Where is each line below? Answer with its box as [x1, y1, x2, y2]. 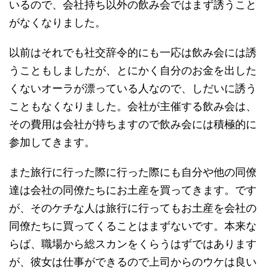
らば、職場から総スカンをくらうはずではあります [9, 237, 257, 250]
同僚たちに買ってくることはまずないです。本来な [9, 220, 257, 232]
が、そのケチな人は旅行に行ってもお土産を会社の [9, 202, 257, 214]
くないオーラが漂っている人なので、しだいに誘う [9, 82, 257, 95]
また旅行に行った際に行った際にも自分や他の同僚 [9, 166, 257, 178]
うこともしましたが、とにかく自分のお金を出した [9, 64, 257, 77]
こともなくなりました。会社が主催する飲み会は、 [9, 100, 257, 112]
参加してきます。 [9, 136, 95, 148]
